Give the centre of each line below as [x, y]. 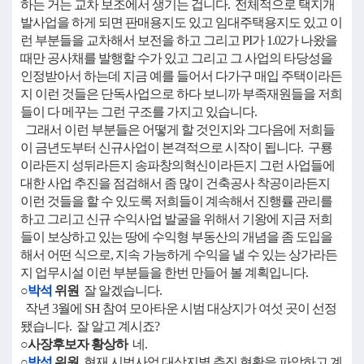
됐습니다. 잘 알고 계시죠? [90, 326]
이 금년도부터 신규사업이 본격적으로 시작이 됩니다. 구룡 [176, 147]
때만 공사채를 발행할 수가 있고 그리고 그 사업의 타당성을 [176, 58]
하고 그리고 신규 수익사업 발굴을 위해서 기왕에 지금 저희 [176, 219]
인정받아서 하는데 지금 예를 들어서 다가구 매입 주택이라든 [181, 76]
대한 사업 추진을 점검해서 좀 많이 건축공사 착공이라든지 [175, 183]
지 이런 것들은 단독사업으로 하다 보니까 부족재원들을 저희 [181, 94]
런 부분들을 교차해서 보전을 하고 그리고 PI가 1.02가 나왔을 [179, 40]
